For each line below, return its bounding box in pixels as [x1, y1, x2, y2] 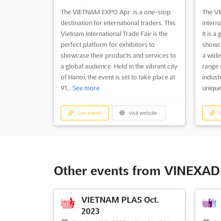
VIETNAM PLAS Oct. [81, 195, 159, 205]
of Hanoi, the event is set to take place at [60, 73, 175, 80]
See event [76, 110, 101, 116]
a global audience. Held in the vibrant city [60, 62, 178, 70]
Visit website [127, 110, 158, 116]
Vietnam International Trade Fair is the [60, 30, 168, 37]
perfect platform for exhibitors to [60, 40, 155, 48]
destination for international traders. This [60, 19, 176, 26]
